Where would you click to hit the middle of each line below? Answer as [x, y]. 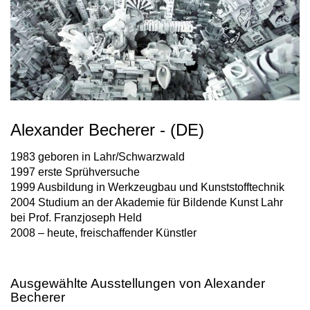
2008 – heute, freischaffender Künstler [103, 233]
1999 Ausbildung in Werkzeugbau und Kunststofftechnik [147, 188]
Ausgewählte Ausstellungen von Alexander [138, 284]
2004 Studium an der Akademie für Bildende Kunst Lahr [147, 203]
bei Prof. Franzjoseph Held [76, 218]
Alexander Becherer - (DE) [107, 130]
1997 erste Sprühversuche [75, 172]
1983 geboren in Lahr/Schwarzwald [98, 157]
